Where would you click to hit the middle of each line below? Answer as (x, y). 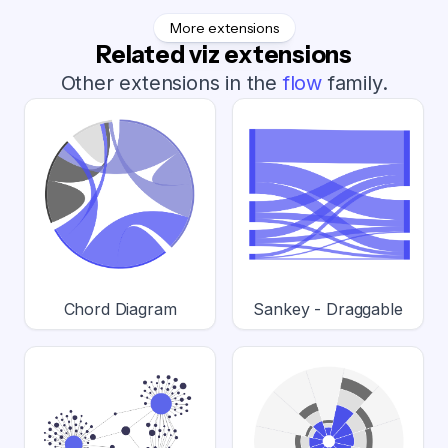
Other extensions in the (171, 82)
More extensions (224, 27)
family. (355, 82)
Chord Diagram (120, 308)
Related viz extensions (224, 54)
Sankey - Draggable (328, 308)
